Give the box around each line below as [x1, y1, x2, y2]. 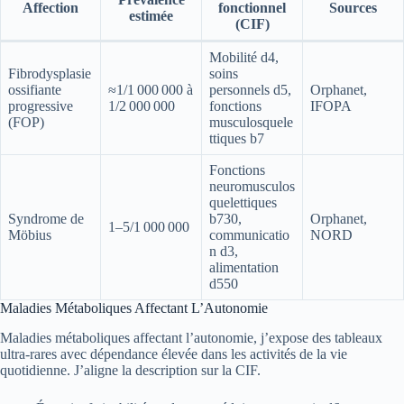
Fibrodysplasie [8, 66, 91, 82]
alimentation [209, 260, 279, 276]
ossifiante [8, 82, 61, 98]
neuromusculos [209, 179, 295, 195]
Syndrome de [8, 211, 84, 227]
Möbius [8, 227, 51, 243]
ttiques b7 [209, 131, 264, 147]
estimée [129, 8, 173, 24]
